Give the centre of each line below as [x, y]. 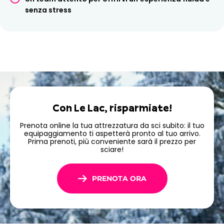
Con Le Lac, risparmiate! [112, 108]
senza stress [48, 10]
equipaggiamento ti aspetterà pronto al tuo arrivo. [112, 134]
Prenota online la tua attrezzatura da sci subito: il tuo [112, 126]
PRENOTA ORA [119, 179]
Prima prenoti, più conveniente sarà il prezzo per [112, 142]
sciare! [112, 150]
